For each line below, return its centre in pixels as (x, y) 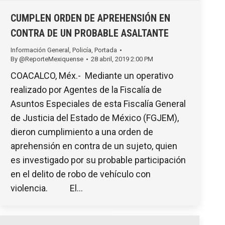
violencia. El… (47, 188)
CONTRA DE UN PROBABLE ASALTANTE (90, 33)
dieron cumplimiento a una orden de (82, 132)
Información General (40, 50)
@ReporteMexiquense (51, 59)
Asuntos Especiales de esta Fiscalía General (98, 103)
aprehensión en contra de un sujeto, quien (94, 146)
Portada (106, 50)
